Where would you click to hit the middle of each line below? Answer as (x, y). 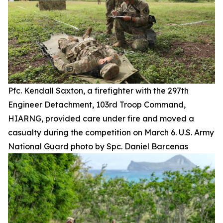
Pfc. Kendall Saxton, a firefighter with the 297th (98, 91)
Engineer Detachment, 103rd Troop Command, (97, 105)
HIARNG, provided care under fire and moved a (101, 119)
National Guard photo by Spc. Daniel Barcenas (98, 147)
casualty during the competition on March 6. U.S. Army (111, 133)
